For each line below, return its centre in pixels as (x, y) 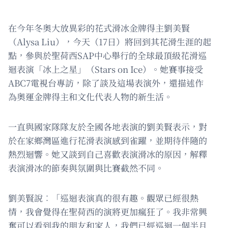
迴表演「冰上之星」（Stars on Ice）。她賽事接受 (106, 69)
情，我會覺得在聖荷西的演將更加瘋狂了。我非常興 (108, 211)
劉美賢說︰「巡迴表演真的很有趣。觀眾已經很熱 (103, 197)
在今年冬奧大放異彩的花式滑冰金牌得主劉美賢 (99, 27)
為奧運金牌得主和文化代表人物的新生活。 (90, 96)
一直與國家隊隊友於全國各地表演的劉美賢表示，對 (108, 126)
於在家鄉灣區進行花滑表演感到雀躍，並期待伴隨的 (108, 140)
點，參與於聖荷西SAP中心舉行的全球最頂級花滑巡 (107, 55)
